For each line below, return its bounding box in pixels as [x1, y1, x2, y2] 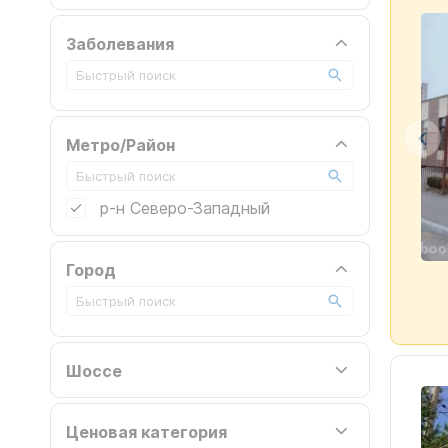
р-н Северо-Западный [100, 197, 270, 218]
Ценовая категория [66, 420, 227, 442]
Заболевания [66, 32, 174, 54]
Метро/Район [66, 133, 175, 155]
